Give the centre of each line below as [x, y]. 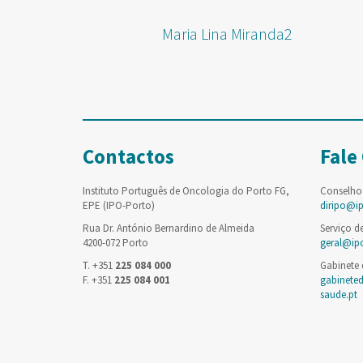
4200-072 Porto [115, 243]
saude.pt [338, 295]
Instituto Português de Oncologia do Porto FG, [186, 191]
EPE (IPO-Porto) [119, 205]
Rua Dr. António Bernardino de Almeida [169, 228]
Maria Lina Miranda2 [227, 34]
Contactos [128, 156]
